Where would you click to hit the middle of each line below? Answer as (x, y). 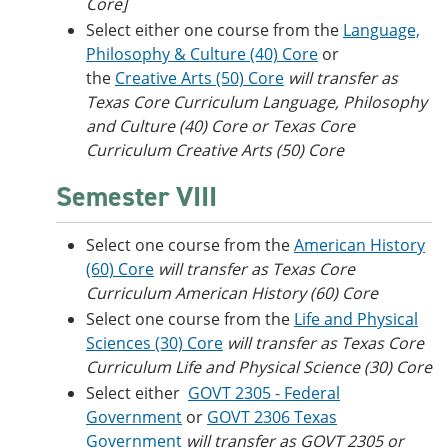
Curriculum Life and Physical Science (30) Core (259, 367)
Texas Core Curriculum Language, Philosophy (256, 102)
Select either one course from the (214, 30)
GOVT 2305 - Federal (264, 393)
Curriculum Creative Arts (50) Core (215, 150)
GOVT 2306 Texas (272, 417)
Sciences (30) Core (154, 343)
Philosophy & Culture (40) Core (202, 54)
